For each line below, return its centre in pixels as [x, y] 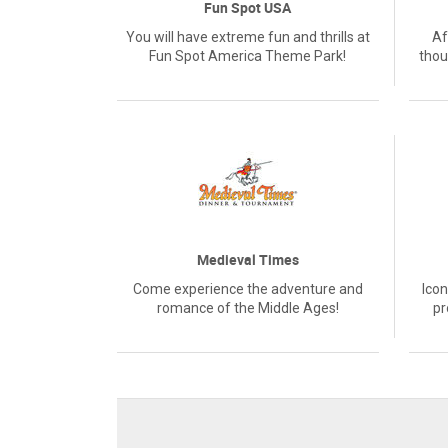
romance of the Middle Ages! [247, 308]
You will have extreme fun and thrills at [247, 37]
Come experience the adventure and [247, 289]
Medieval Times [247, 259]
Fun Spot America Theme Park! [248, 56]
